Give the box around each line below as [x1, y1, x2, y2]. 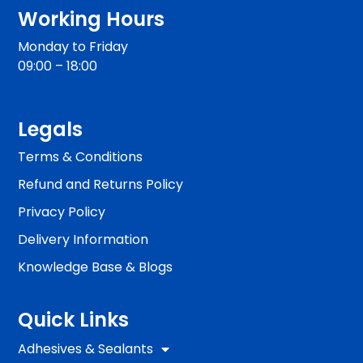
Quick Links [18, 305, 130, 333]
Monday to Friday [18, 36, 129, 56]
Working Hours [18, 5, 165, 32]
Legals [18, 116, 83, 143]
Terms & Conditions [18, 147, 143, 167]
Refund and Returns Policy [18, 175, 184, 194]
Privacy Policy [18, 203, 106, 222]
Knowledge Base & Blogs [18, 258, 173, 277]
